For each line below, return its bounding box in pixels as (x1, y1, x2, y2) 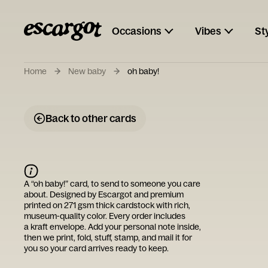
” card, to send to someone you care (65, 178, 200, 189)
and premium (132, 189, 184, 200)
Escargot (98, 189, 132, 200)
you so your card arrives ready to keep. (24, 243, 169, 254)
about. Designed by (24, 189, 98, 200)
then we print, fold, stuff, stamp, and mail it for (24, 232, 192, 243)
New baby (68, 65, 106, 77)
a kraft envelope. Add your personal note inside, (24, 221, 201, 232)
